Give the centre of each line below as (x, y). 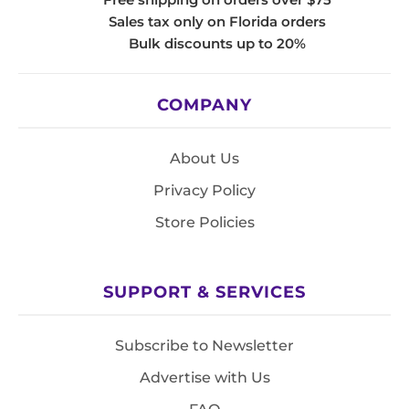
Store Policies (204, 223)
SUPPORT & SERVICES (204, 292)
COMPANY (204, 105)
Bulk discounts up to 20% (217, 44)
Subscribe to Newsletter (204, 346)
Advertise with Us (204, 378)
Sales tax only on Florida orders (217, 22)
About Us (204, 159)
